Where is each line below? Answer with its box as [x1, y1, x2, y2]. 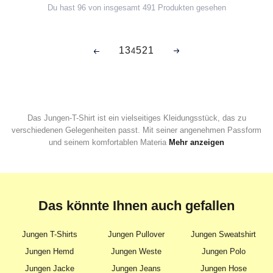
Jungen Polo [201, 247, 246, 257]
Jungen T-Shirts [21, 230, 77, 239]
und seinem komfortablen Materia [49, 138, 169, 147]
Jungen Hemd [25, 247, 74, 257]
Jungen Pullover [108, 230, 165, 239]
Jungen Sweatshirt [191, 230, 257, 239]
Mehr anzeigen [169, 138, 224, 147]
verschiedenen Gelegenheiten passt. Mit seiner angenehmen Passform [12, 126, 261, 135]
